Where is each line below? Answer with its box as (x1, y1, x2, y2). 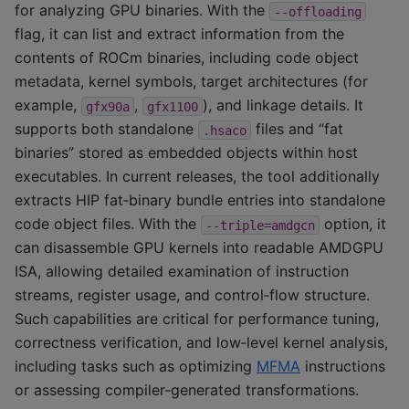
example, (15, 96, 81, 115)
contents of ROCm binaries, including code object (15, 48, 359, 68)
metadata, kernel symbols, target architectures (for (15, 72, 368, 91)
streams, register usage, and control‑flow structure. (15, 286, 370, 305)
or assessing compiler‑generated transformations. (15, 381, 359, 400)
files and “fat (251, 120, 343, 139)
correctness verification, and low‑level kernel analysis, (15, 333, 388, 352)
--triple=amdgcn (205, 217, 315, 233)
